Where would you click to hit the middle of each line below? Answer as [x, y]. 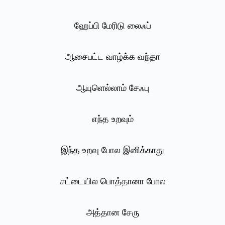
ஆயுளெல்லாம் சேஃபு [113, 88]
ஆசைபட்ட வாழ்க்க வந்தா [113, 57]
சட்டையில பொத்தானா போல [113, 182]
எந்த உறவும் [113, 119]
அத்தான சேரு [113, 213]
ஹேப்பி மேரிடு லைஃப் [113, 26]
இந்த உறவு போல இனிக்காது [113, 150]
